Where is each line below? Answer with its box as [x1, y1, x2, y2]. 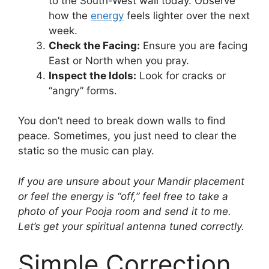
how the [49, 9, 91, 22]
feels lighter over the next [124, 9, 250, 22]
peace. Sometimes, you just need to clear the [18, 130, 237, 142]
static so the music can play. [18, 145, 154, 157]
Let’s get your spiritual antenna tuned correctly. [18, 220, 244, 232]
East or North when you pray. [49, 54, 189, 67]
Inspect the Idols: [49, 69, 136, 82]
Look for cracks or [136, 69, 226, 82]
